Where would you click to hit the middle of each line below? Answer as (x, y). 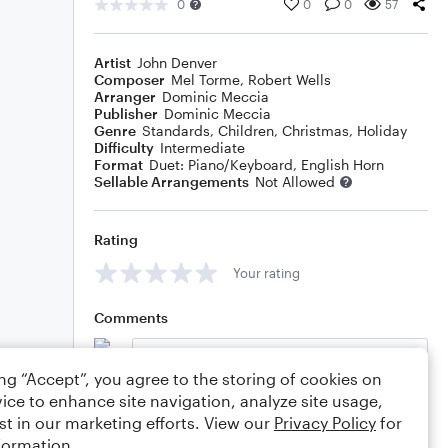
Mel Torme (205, 79)
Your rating (266, 272)
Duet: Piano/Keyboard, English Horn (266, 164)
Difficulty (124, 147)
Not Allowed (295, 181)
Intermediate (202, 147)
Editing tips (165, 404)
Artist (112, 62)
